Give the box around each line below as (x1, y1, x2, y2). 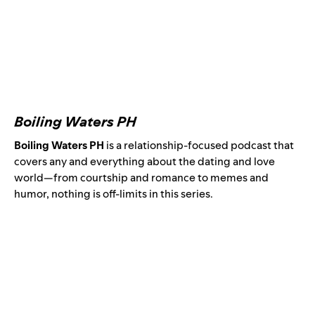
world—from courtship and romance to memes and (14, 170, 269, 186)
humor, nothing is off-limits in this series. (14, 186, 213, 202)
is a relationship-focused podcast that (106, 138, 294, 153)
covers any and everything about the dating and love (14, 154, 275, 169)
